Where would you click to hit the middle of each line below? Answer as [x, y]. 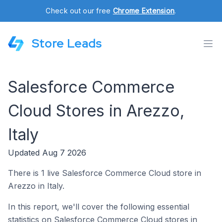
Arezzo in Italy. [36, 186]
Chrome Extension [144, 11]
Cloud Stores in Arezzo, [96, 111]
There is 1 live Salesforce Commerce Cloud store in [105, 173]
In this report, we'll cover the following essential [99, 207]
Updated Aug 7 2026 [47, 153]
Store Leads [67, 43]
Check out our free [79, 11]
